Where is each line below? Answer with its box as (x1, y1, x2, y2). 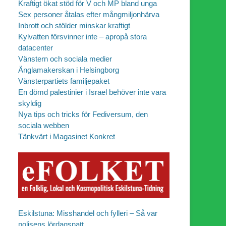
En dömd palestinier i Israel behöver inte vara (18, 88, 166, 97)
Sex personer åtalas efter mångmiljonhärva (18, 10, 159, 19)
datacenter (18, 43, 53, 52)
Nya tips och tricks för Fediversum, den (18, 110, 148, 119)
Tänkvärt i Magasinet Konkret (18, 132, 115, 141)
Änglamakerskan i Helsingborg (18, 66, 119, 75)
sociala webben (18, 121, 69, 130)
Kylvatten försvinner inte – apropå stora (18, 32, 147, 41)
